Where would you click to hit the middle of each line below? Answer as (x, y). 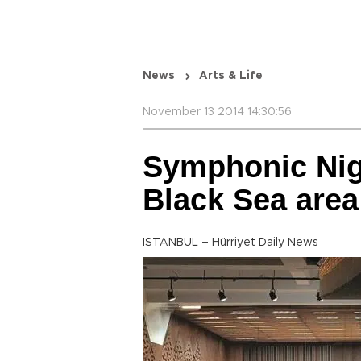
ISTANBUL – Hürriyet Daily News (230, 243)
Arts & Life (231, 76)
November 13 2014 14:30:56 (217, 112)
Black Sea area (251, 200)
